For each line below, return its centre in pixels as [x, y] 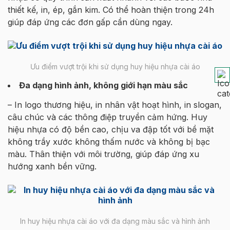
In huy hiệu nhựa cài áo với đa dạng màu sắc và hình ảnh [115, 221]
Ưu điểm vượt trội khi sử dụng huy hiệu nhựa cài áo [115, 66]
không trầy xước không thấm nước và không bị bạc [109, 141]
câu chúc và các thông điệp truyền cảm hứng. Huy [108, 117]
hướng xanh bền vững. [52, 166]
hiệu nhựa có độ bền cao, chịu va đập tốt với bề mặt [111, 129]
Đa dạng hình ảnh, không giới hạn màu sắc [103, 85]
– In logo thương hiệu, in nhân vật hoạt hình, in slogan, [115, 104]
